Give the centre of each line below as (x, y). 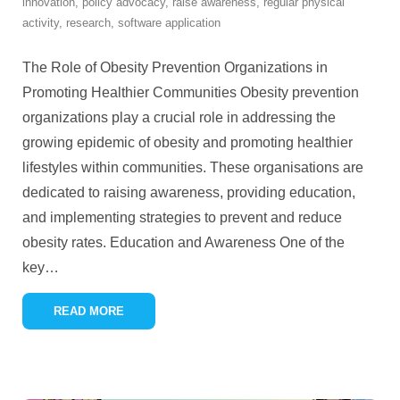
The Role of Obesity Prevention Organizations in (175, 67)
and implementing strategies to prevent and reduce (182, 217)
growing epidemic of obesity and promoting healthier (187, 142)
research (88, 23)
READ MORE (89, 311)
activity (41, 23)
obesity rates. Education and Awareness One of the (183, 242)
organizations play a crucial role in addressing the (179, 117)
